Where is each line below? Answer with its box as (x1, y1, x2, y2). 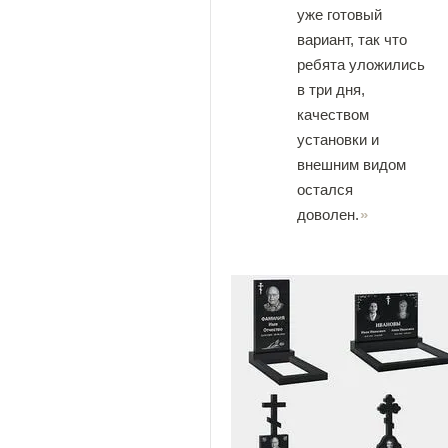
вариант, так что (297, 31, 407, 48)
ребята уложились (297, 56, 425, 73)
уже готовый (297, 6, 382, 23)
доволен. (297, 206, 359, 223)
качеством (297, 106, 369, 123)
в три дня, (297, 81, 365, 98)
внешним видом (297, 156, 406, 173)
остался (297, 181, 353, 198)
